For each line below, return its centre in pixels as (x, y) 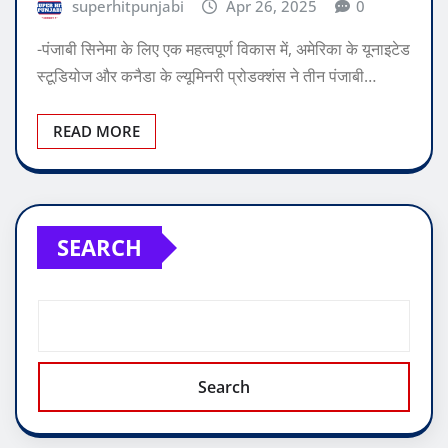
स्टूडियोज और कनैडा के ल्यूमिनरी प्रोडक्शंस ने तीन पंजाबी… (206, 76)
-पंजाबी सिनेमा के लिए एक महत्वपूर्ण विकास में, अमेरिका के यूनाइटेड (223, 49)
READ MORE (96, 131)
